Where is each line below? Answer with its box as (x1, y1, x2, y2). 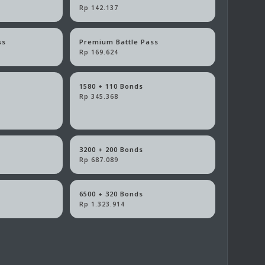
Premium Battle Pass (79, 37, 159, 47)
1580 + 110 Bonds (79, 82, 144, 91)
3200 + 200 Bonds (79, 145, 144, 154)
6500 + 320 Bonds (79, 189, 144, 199)
